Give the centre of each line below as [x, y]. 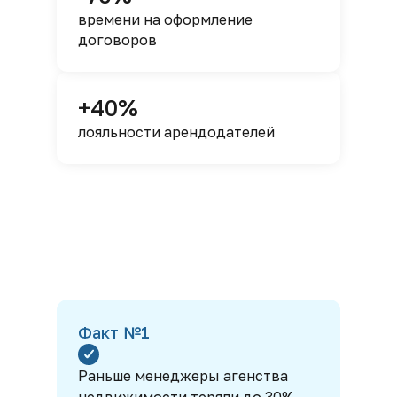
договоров [117, 40]
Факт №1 [114, 332]
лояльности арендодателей [176, 132]
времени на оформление [165, 19]
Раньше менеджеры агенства [183, 376]
